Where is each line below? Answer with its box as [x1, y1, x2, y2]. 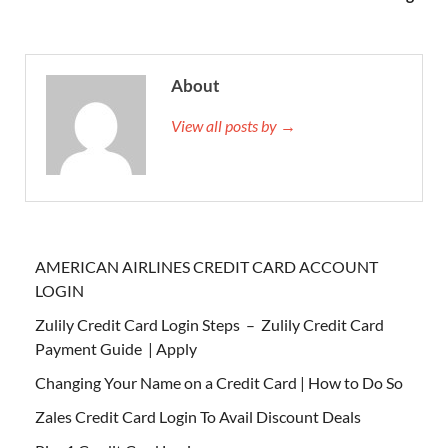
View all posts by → [171, 115, 296, 135]
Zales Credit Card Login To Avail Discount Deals [35, 406, 361, 426]
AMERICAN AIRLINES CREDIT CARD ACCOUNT [35, 256, 378, 276]
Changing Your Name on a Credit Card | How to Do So [35, 372, 403, 392]
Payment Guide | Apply [35, 338, 197, 358]
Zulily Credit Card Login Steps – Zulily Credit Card [35, 314, 384, 334]
